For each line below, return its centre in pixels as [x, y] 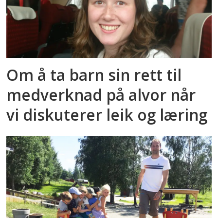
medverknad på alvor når [101, 95]
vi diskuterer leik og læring [107, 115]
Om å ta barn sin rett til [94, 75]
